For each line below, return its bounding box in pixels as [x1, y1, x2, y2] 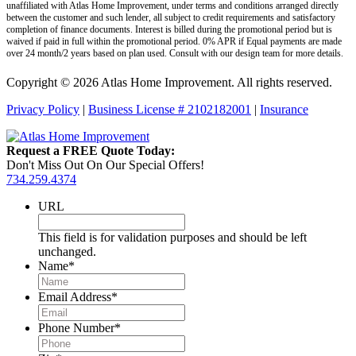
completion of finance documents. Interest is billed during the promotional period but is [6, 23, 332, 35]
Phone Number [38, 320, 114, 335]
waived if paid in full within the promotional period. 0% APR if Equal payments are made [6, 35, 342, 47]
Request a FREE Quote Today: [6, 143, 175, 157]
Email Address [38, 289, 111, 304]
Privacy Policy [6, 102, 79, 116]
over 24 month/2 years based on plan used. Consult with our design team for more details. [6, 47, 343, 59]
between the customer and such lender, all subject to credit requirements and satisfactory [6, 11, 335, 23]
